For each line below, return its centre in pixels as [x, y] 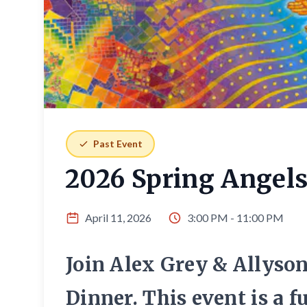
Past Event [118, 144]
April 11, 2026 [118, 218]
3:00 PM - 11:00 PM [235, 218]
